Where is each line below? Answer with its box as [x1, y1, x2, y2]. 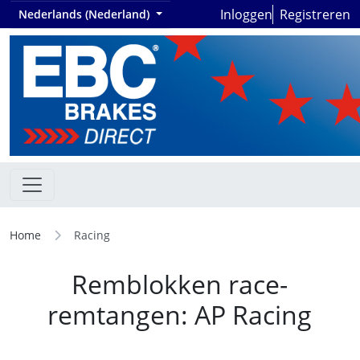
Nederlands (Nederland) [18, 6, 153, 22]
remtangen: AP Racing [47, 297, 313, 332]
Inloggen [220, 5, 272, 23]
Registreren [280, 5, 350, 23]
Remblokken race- [72, 267, 288, 301]
